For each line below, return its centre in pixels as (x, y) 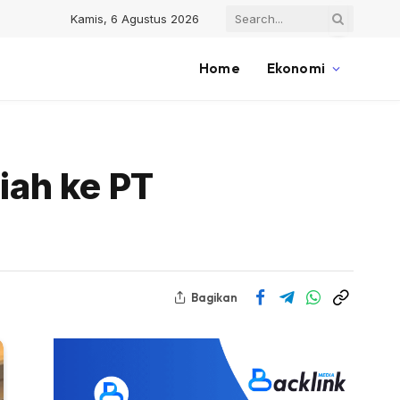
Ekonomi (296, 68)
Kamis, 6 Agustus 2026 (135, 18)
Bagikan (214, 297)
